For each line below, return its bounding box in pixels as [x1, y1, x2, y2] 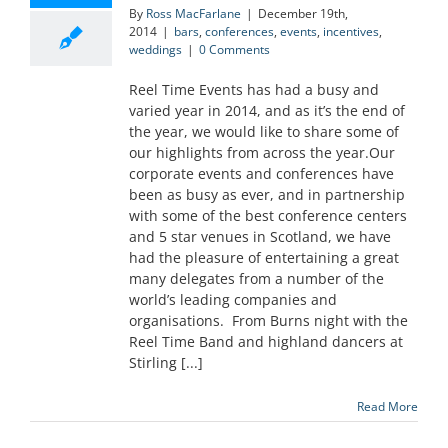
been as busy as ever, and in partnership [129, 185, 405, 205]
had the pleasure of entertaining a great [129, 248, 399, 268]
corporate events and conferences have [129, 164, 394, 184]
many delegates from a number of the [129, 269, 384, 289]
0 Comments [199, 41, 270, 59]
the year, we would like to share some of [129, 122, 399, 142]
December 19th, [258, 5, 348, 23]
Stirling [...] [129, 353, 203, 373]
